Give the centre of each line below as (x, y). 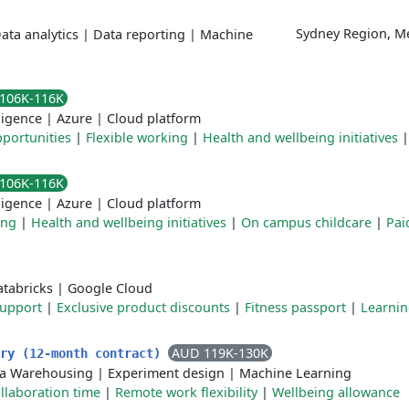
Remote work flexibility (186, 392)
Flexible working (137, 137)
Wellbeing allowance (336, 392)
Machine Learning (295, 373)
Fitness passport (295, 307)
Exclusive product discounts (143, 307)
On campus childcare (306, 222)
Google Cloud (110, 288)
